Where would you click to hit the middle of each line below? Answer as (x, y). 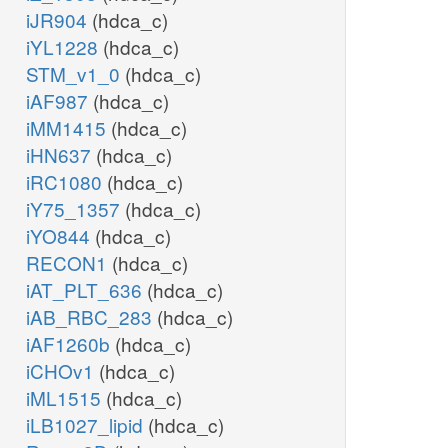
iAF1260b (70, 344)
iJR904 (59, 20)
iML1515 (66, 398)
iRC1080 (66, 182)
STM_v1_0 (75, 74)
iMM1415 (68, 128)
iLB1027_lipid (87, 425)
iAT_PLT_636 (86, 290)
